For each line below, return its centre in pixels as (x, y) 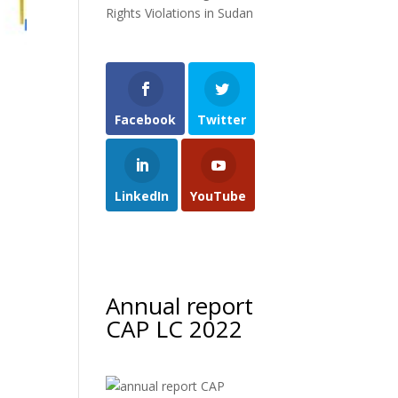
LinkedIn (142, 195)
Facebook (146, 119)
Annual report (180, 305)
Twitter (222, 119)
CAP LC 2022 (175, 328)
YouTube (219, 195)
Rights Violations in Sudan (180, 13)
